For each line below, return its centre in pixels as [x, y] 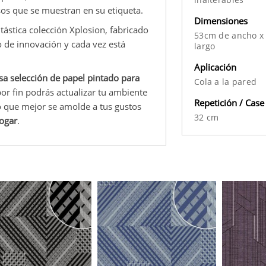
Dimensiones [221, 20]
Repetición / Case [229, 102]
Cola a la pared [226, 81]
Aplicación [215, 67]
